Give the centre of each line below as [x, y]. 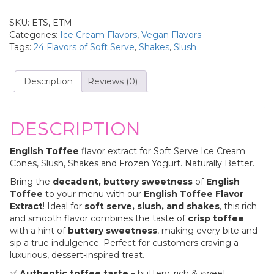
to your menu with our [93, 194]
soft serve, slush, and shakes [152, 206]
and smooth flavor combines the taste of [99, 219]
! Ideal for [64, 206]
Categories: [35, 35]
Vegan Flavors [171, 35]
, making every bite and [207, 231]
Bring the [31, 182]
